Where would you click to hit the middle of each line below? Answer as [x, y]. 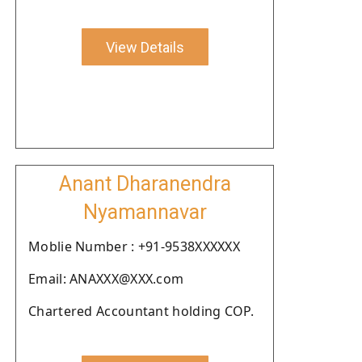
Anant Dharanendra [145, 184]
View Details [145, 47]
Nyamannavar [145, 212]
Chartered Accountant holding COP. [141, 311]
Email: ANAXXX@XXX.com [106, 279]
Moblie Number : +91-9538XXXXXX [134, 246]
